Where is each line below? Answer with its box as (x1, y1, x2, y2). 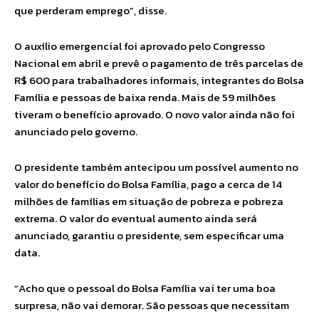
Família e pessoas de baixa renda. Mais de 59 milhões (14, 89, 276, 105)
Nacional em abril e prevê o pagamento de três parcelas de (14, 55, 303, 71)
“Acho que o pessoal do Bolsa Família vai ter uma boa (14, 280, 276, 296)
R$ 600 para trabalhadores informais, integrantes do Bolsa (14, 72, 304, 88)
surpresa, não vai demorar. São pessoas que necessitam (14, 297, 289, 313)
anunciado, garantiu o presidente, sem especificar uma (14, 227, 284, 244)
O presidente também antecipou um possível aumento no (14, 159, 298, 175)
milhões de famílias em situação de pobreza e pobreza (14, 193, 283, 209)
